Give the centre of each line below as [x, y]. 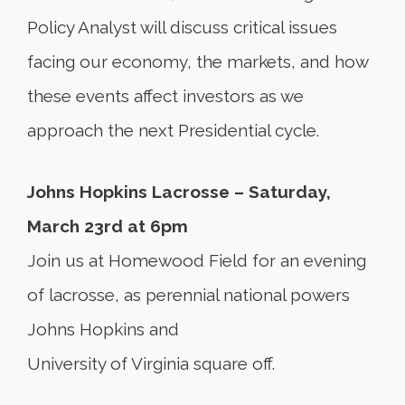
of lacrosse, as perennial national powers [188, 295]
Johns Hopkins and [103, 329]
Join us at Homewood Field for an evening [197, 260]
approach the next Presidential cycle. [173, 130]
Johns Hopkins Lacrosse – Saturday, [179, 192]
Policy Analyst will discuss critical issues [182, 27]
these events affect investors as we [165, 96]
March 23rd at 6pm [108, 226]
